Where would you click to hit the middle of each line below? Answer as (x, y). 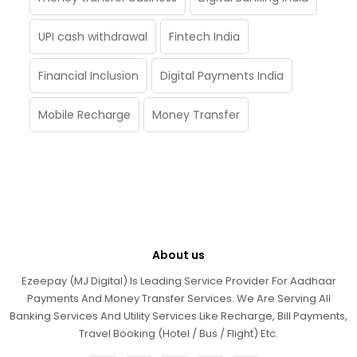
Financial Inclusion (88, 76)
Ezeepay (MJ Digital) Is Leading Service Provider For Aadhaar (178, 281)
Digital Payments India (222, 76)
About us (178, 255)
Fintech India (204, 37)
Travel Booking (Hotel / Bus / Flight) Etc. (178, 334)
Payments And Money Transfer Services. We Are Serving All (178, 299)
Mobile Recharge (84, 115)
